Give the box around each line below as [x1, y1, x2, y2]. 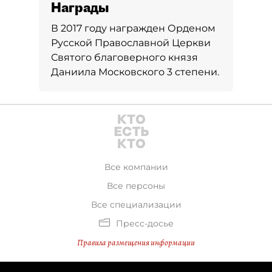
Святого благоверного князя [51, 52, 198, 63]
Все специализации [90, 199, 182, 210]
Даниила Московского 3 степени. [51, 66, 219, 78]
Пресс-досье [115, 218, 174, 229]
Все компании [104, 161, 168, 172]
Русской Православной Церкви [51, 37, 211, 49]
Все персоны [107, 180, 165, 191]
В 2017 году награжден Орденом [51, 22, 216, 34]
